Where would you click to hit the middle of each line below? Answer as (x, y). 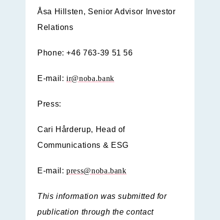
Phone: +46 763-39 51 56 (85, 53)
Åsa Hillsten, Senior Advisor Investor (107, 12)
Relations (55, 27)
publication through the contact (96, 212)
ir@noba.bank (90, 79)
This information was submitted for (102, 196)
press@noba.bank (96, 171)
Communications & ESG (83, 145)
